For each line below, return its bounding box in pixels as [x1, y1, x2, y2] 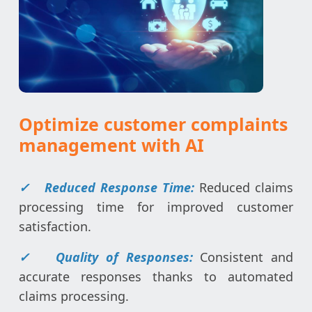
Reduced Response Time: [44, 178, 199, 196]
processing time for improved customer [19, 198, 293, 215]
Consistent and [200, 248, 293, 265]
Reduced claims [198, 178, 293, 196]
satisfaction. [19, 217, 91, 235]
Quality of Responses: [56, 248, 201, 265]
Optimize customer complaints [19, 111, 288, 136]
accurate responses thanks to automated [19, 267, 293, 285]
